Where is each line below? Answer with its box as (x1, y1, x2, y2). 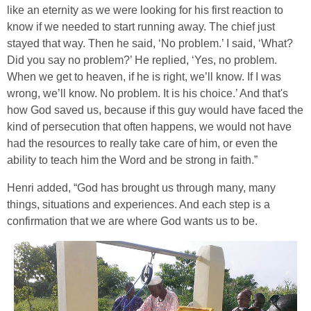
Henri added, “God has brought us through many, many (7, 182, 276, 194)
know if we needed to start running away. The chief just (7, 21, 275, 33)
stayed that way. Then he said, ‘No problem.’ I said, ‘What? (7, 37, 293, 50)
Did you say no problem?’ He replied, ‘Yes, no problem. (7, 54, 277, 67)
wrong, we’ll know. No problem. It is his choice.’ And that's (7, 87, 288, 100)
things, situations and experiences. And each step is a (7, 199, 270, 211)
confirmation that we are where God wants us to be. (7, 215, 258, 228)
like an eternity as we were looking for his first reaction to (7, 4, 283, 17)
